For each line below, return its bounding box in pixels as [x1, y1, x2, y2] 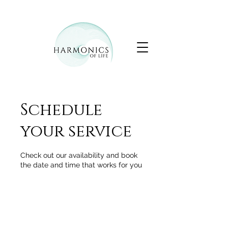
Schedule [20, 99, 102, 121]
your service [20, 121, 132, 142]
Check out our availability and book [20, 151, 137, 159]
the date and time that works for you [20, 161, 142, 169]
